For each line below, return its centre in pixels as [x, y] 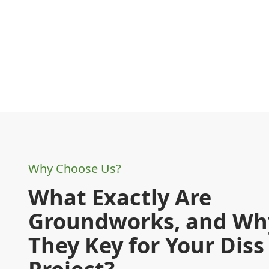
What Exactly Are [120, 197]
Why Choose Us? [75, 168]
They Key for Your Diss [146, 245]
